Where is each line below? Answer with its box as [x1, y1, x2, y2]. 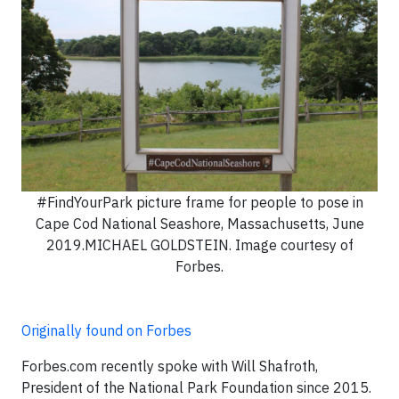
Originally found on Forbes [21, 322, 191, 340]
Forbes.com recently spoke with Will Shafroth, [21, 357, 318, 376]
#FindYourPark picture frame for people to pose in [36, 193, 363, 212]
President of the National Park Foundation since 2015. [21, 379, 371, 397]
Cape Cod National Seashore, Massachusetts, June [35, 215, 364, 233]
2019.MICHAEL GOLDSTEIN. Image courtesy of [45, 236, 354, 255]
